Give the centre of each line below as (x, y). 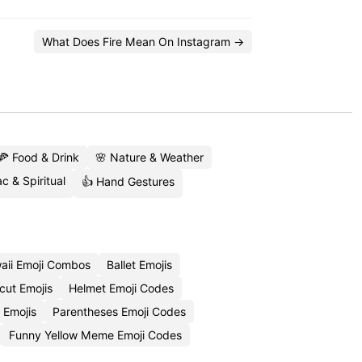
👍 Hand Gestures (128, 181)
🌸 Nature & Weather (149, 157)
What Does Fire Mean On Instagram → (143, 42)
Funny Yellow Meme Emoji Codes (95, 335)
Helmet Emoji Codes (121, 288)
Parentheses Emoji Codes (119, 311)
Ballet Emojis (139, 265)
